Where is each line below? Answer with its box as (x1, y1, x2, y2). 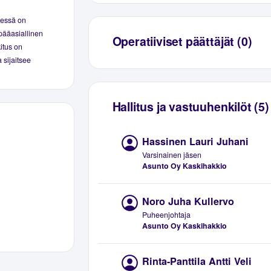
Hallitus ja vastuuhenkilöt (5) (112, 98, 269, 116)
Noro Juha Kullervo (142, 194, 235, 208)
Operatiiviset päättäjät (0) (112, 33, 252, 50)
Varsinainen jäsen (142, 149, 202, 160)
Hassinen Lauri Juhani (142, 134, 249, 148)
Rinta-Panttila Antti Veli (142, 254, 252, 269)
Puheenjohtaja (142, 209, 191, 221)
